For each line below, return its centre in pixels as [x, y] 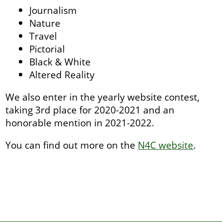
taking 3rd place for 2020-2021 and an [90, 110]
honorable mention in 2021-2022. [81, 123]
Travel [43, 36]
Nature [45, 23]
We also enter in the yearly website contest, [103, 97]
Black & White [60, 61]
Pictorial [47, 49]
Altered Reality [62, 74]
